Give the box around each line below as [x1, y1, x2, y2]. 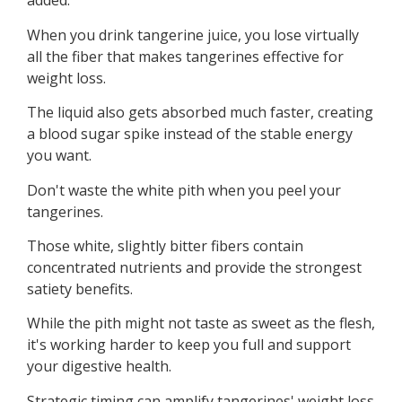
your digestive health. [27, 356, 171, 377]
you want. [27, 145, 92, 166]
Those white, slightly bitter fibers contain [27, 235, 303, 256]
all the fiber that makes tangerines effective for [27, 46, 344, 66]
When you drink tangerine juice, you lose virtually [27, 24, 359, 45]
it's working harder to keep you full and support [27, 335, 351, 355]
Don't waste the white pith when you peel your [27, 179, 341, 200]
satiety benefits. [27, 278, 133, 299]
